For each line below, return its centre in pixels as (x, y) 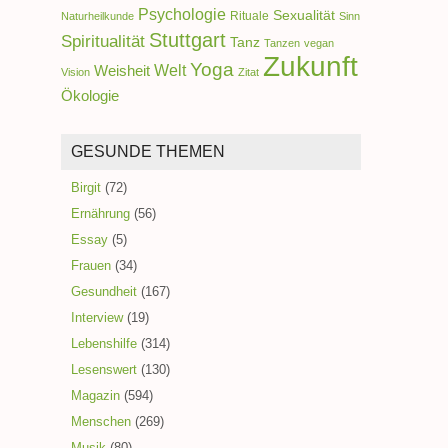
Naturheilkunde (97, 16)
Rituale (249, 16)
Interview (97, 318)
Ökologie (90, 96)
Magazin (95, 396)
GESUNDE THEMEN (148, 152)
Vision (75, 72)
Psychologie (182, 14)
